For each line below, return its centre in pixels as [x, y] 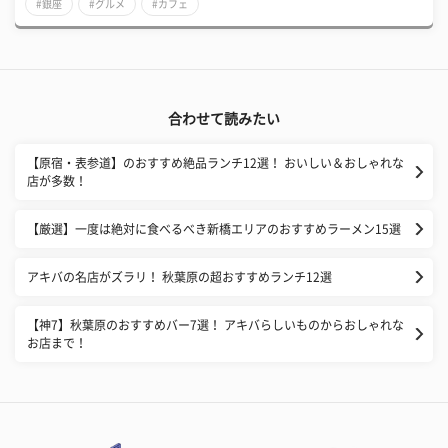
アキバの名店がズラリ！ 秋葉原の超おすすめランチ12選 [179, 277]
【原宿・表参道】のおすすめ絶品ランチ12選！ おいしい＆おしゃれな [215, 163]
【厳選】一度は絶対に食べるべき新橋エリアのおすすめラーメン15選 [214, 229]
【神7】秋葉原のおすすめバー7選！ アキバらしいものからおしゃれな [215, 325]
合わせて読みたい [224, 119]
